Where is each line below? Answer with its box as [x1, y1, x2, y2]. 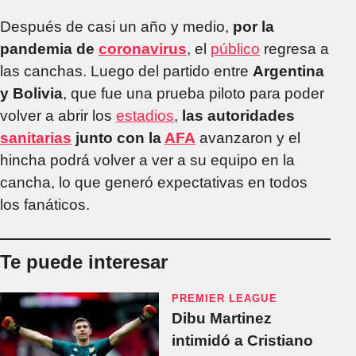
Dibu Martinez [172, 309, 272, 327]
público [211, 40, 260, 57]
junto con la [72, 129, 164, 146]
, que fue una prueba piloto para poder [63, 84, 324, 102]
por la [233, 17, 274, 35]
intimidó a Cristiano [172, 331, 313, 349]
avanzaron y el [195, 129, 300, 146]
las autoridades [178, 106, 295, 124]
